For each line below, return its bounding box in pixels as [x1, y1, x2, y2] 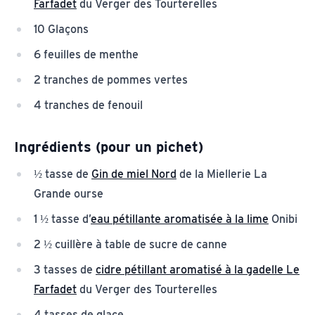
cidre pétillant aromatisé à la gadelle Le [96, 262, 300, 276]
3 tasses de [34, 262, 96, 276]
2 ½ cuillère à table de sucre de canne [34, 237, 227, 251]
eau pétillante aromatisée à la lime [91, 212, 269, 226]
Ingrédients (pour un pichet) [14, 138, 203, 155]
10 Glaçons [34, 22, 89, 36]
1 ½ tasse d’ [34, 212, 91, 226]
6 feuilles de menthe [34, 47, 139, 61]
